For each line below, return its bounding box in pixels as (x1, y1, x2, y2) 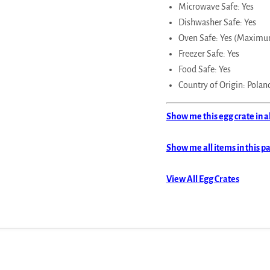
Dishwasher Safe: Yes (178, 17, 256, 27)
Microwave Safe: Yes (178, 1, 254, 11)
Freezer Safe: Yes (178, 48, 239, 58)
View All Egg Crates (166, 174, 239, 184)
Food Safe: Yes (178, 64, 231, 74)
